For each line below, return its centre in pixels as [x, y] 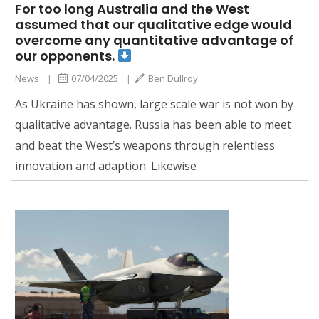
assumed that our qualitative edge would [153, 24]
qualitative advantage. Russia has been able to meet [153, 124]
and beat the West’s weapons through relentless [145, 145]
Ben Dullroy [173, 78]
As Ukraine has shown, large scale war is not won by [154, 104]
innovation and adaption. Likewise [106, 166]
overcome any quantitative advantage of [154, 40]
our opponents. [66, 56]
